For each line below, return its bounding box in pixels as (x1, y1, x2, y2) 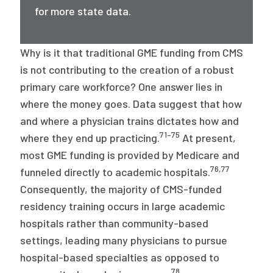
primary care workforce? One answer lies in (20, 80, 223, 93)
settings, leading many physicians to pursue (20, 233, 228, 247)
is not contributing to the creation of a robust (20, 63, 235, 76)
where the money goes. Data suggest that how (20, 97, 243, 110)
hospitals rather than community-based (20, 216, 209, 230)
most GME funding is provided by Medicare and (20, 148, 240, 161)
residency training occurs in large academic (20, 199, 225, 213)
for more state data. (35, 4, 134, 18)
